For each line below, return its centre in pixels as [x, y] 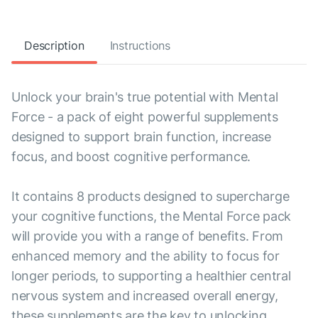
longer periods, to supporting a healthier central [151, 276]
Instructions [140, 46]
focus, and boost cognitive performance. [131, 157]
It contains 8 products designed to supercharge [150, 197]
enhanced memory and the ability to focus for [146, 256]
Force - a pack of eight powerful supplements [145, 117]
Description [54, 46]
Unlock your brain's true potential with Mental [145, 97]
